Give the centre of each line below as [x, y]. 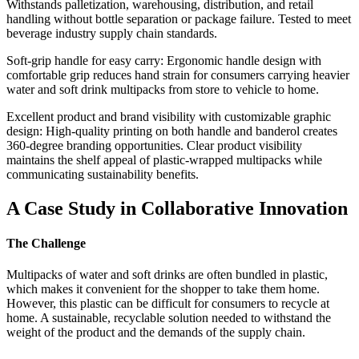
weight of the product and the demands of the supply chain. [156, 333]
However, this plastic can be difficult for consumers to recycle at [168, 304]
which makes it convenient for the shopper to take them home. [163, 289]
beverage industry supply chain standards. [112, 33]
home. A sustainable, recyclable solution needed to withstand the [169, 318]
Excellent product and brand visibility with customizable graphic [169, 116]
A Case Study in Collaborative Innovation [177, 208]
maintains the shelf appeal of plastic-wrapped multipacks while [164, 159]
